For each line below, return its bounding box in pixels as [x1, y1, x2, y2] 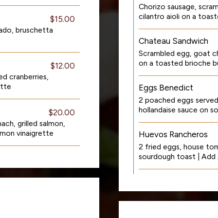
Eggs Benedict [139, 83, 193, 92]
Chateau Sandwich [139, 36, 208, 46]
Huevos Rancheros [139, 129, 208, 139]
